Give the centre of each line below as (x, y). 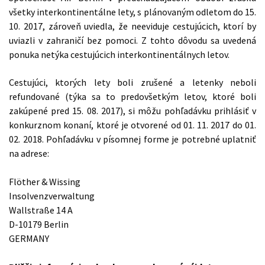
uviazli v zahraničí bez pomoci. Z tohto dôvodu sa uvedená (132, 40)
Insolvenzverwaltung (52, 195)
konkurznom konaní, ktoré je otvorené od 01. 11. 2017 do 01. (132, 125)
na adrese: (29, 153)
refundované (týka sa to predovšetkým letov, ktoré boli (132, 97)
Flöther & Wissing (45, 181)
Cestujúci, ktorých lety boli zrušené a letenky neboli (132, 83)
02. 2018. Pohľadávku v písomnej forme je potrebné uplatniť (132, 139)
